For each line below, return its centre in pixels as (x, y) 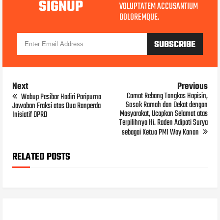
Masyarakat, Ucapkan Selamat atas (164, 114)
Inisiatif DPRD (30, 115)
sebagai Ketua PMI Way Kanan (161, 132)
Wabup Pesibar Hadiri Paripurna (61, 97)
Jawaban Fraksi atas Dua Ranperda (57, 106)
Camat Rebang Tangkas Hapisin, (167, 96)
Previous (192, 86)
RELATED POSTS (41, 157)
